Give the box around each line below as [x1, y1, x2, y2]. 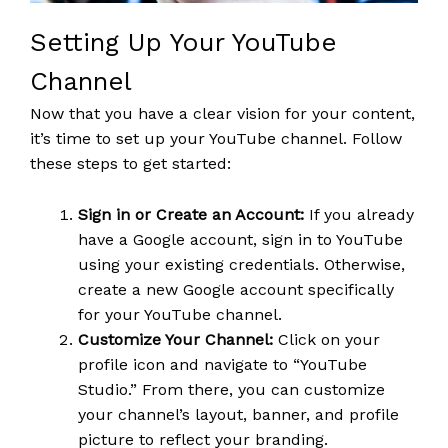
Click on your [273, 330, 380, 350]
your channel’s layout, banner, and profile [78, 405, 399, 425]
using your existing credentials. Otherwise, [78, 255, 405, 275]
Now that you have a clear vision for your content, [30, 104, 415, 124]
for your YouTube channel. [78, 305, 282, 325]
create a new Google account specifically [78, 280, 394, 300]
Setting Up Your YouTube [30, 27, 337, 58]
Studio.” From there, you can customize [78, 380, 385, 400]
